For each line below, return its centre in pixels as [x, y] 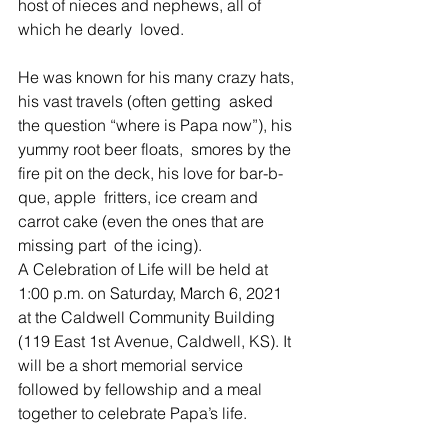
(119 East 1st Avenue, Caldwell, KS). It [156, 341]
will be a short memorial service [132, 365]
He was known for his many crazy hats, [158, 77]
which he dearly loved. [103, 29]
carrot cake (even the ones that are [143, 221]
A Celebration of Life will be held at [145, 269]
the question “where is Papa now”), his [157, 125]
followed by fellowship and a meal [142, 389]
